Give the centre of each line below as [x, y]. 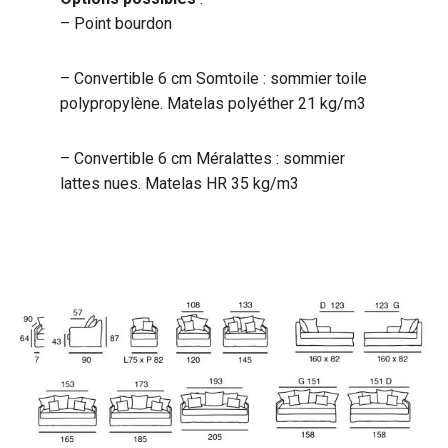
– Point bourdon [116, 23]
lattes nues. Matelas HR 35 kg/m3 [179, 183]
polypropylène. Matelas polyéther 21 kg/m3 [213, 103]
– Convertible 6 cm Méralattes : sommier [202, 158]
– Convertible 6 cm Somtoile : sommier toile [213, 78]
